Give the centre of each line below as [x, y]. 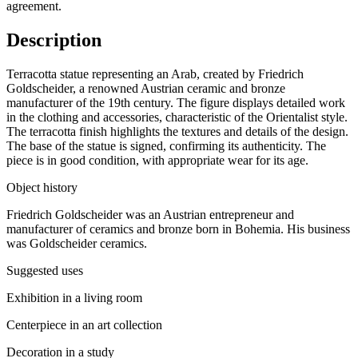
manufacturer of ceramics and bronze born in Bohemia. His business [178, 229]
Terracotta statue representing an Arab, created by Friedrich [155, 74]
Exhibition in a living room [74, 298]
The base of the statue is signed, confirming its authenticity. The [166, 146]
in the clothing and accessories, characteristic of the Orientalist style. [177, 117]
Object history [42, 188]
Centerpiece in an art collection [84, 325]
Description [54, 40]
